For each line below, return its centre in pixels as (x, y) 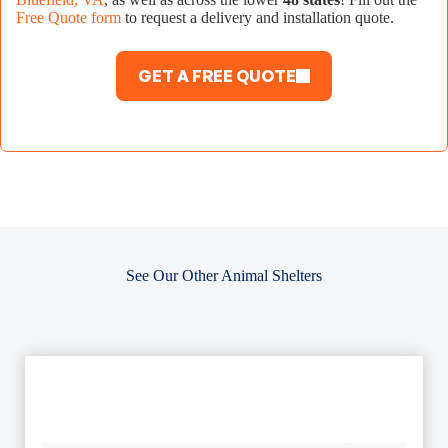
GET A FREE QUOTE (217, 76)
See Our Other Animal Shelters (224, 276)
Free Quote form (68, 18)
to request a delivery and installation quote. (257, 18)
